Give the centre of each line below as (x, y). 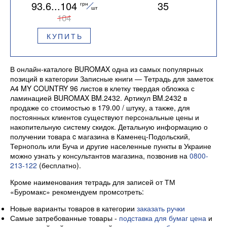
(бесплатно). (59, 165)
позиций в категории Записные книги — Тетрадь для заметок (112, 79)
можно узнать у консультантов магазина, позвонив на (100, 156)
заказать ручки (161, 209)
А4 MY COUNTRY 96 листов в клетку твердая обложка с (102, 88)
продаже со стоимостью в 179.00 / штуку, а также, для (100, 108)
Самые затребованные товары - (65, 218)
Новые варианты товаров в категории (73, 209)
